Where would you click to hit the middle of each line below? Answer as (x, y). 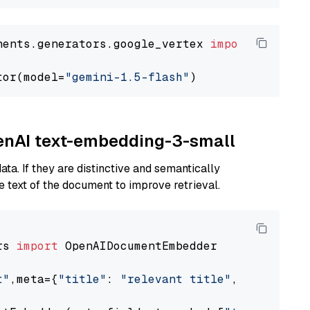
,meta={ (34, 279)
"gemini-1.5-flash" (127, 77)
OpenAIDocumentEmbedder (138, 246)
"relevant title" (176, 279)
